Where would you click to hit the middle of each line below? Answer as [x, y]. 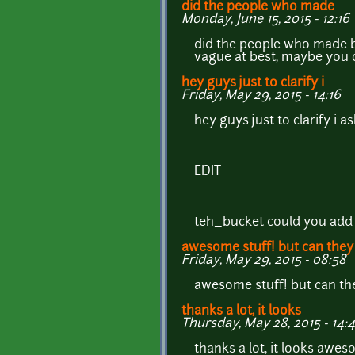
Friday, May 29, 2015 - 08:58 [264, 260]
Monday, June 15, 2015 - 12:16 [265, 19]
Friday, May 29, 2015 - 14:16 [261, 95]
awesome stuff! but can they [267, 248]
